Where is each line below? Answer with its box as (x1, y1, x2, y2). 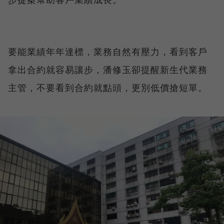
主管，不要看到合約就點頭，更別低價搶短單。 (8, 81, 207, 94)
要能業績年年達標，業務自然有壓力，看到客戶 (8, 45, 207, 58)
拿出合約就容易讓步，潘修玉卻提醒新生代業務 (8, 63, 207, 76)
